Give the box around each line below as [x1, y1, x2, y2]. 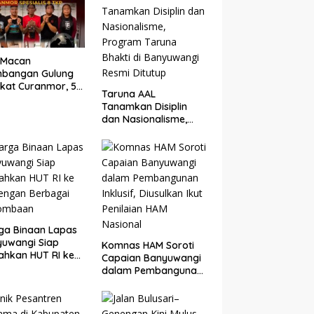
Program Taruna [101, 125, 180, 139]
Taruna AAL [101, 88, 156, 101]
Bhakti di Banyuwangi [101, 138, 203, 151]
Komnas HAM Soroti [101, 239, 194, 252]
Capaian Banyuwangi [101, 252, 201, 265]
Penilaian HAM [101, 289, 166, 303]
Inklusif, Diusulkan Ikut [101, 277, 203, 290]
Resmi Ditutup [101, 151, 166, 164]
